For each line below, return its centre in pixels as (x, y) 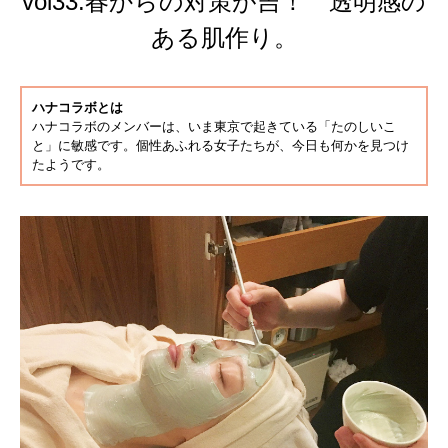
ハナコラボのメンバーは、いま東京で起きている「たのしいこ (214, 126)
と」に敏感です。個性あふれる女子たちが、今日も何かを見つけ (220, 145)
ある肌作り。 (224, 37)
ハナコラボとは (77, 107)
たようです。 (71, 164)
